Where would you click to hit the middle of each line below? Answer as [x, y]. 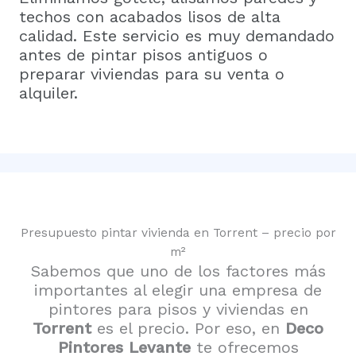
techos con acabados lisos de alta [150, 16]
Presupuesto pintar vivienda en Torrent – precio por [178, 233]
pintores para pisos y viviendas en [178, 310]
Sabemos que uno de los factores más [178, 271]
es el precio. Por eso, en [188, 329]
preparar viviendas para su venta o [152, 74]
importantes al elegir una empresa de [178, 290]
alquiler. [48, 93]
